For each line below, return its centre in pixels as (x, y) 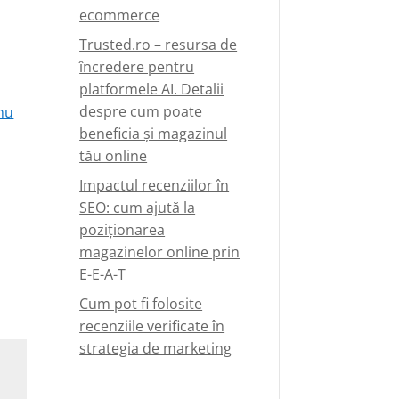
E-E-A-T (103, 274)
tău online (114, 155)
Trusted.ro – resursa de (159, 44)
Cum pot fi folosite (141, 303)
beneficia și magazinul (154, 133)
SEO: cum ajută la (138, 207)
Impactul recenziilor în (155, 185)
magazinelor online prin (160, 252)
